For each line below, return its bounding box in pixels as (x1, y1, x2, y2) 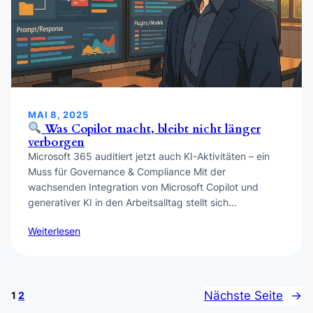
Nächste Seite (204, 288, 283, 303)
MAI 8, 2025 (28, 109, 89, 121)
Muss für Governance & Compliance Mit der (28, 165, 226, 177)
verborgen (28, 133, 85, 150)
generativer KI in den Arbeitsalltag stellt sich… (28, 196, 237, 208)
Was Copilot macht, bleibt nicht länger (41, 120, 261, 137)
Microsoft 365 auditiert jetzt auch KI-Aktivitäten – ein (28, 150, 270, 162)
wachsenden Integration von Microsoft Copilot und (28, 180, 259, 193)
